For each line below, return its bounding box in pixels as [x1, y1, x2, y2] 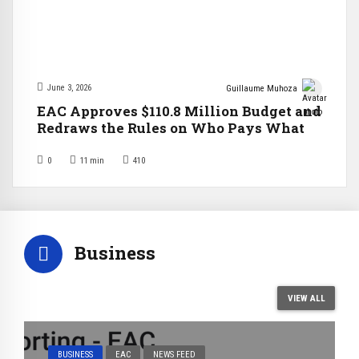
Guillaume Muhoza [226, 83, 298, 94]
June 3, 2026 [47, 83, 91, 94]
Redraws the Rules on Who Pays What [37, 119, 305, 138]
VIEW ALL [287, 292, 325, 304]
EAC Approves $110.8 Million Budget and [37, 102, 321, 121]
